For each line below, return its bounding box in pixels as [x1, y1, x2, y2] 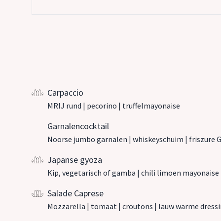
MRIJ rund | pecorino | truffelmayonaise [47, 101, 180, 110]
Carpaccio [47, 87, 83, 98]
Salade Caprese [47, 187, 104, 199]
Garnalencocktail [47, 120, 109, 132]
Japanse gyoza [47, 154, 102, 165]
